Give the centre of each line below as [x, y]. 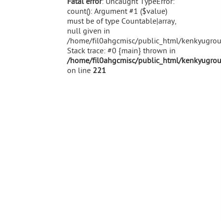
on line [80, 71]
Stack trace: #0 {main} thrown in [121, 51]
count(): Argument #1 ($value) [117, 12]
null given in [89, 31]
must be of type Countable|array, [122, 21]
